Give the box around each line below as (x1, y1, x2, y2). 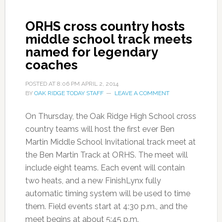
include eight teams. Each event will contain (25, 163, 185, 173)
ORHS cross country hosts (25, 19, 185, 34)
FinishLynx (105, 176, 143, 186)
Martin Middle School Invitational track (25, 137, 167, 147)
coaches (25, 57, 78, 73)
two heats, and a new (25, 176, 105, 186)
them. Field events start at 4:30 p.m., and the (25, 202, 187, 212)
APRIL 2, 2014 (81, 80, 118, 88)
